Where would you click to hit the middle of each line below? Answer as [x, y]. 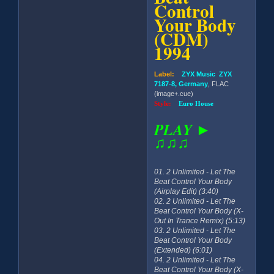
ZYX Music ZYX [203, 74]
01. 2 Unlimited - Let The [195, 172]
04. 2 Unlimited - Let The [195, 260]
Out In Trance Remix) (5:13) [200, 221]
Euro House [196, 104]
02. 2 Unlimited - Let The [195, 202]
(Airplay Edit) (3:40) [187, 192]
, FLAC [219, 84]
